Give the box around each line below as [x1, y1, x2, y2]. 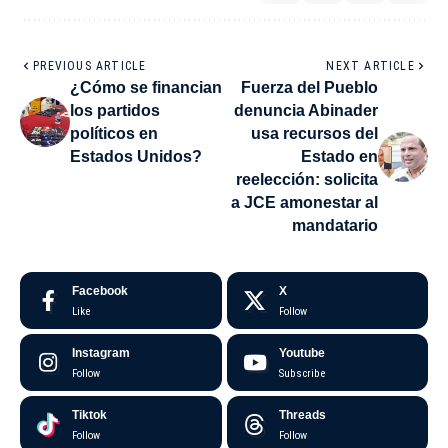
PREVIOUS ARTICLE [33, 59, 147, 74]
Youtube [278, 346, 325, 361]
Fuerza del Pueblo [241, 79, 378, 97]
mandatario [292, 217, 378, 235]
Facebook [72, 284, 128, 299]
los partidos [70, 102, 160, 120]
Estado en [301, 148, 378, 166]
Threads [278, 408, 326, 423]
